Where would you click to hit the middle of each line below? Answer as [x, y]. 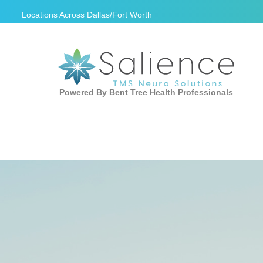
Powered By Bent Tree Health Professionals [146, 92]
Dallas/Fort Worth [119, 15]
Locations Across [54, 15]
